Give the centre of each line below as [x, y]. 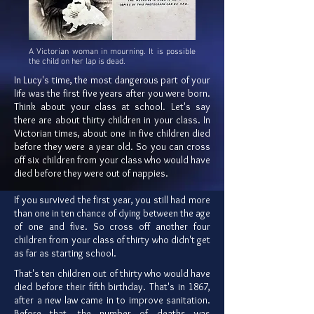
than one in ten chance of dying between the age [112, 213]
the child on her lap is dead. [77, 62]
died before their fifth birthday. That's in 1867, [112, 287]
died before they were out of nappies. [91, 173]
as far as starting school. [65, 253]
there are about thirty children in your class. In [112, 120]
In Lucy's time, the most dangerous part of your [112, 80]
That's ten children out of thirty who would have [112, 274]
